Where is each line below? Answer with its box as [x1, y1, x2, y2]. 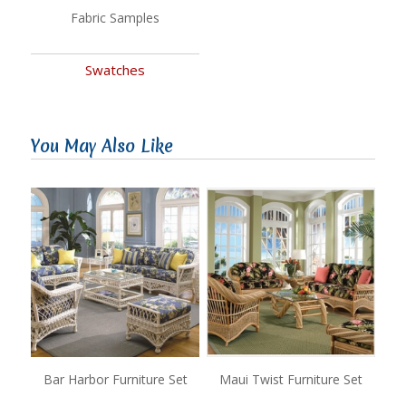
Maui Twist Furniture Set [218, 370, 362, 388]
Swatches [85, 60, 146, 79]
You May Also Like [31, 133, 173, 158]
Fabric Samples [71, 8, 160, 26]
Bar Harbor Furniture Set [43, 370, 188, 388]
